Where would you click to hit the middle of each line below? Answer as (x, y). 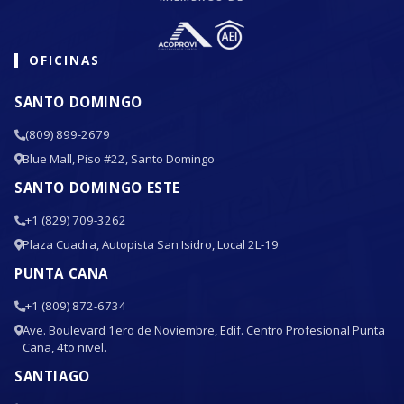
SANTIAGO (52, 376)
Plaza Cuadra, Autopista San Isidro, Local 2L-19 (151, 244)
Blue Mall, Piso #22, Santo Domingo (119, 158)
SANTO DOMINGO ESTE (97, 187)
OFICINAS (65, 60)
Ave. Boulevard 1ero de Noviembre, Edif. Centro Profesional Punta (204, 330)
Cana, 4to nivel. (64, 347)
